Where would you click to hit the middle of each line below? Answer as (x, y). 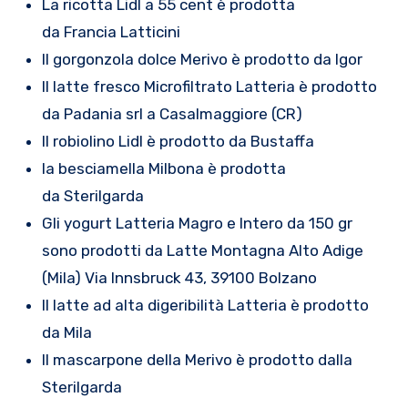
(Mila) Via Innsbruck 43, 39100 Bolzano (179, 278)
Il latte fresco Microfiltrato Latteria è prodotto (209, 87)
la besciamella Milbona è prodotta (163, 169)
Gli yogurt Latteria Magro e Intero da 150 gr (197, 224)
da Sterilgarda (92, 196)
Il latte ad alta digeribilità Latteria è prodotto (205, 306)
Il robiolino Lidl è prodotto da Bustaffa (178, 142)
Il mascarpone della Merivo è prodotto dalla (197, 360)
